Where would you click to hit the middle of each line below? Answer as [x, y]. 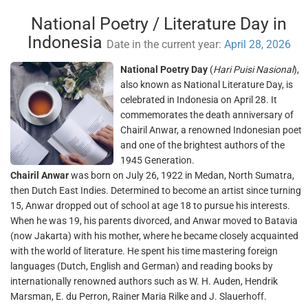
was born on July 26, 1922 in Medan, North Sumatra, [183, 175]
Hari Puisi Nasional [253, 69]
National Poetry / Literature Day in [159, 24]
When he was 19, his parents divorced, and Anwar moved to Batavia [154, 221]
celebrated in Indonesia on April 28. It [199, 100]
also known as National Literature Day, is [207, 85]
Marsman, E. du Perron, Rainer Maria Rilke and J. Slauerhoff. [139, 296]
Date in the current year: [165, 44]
